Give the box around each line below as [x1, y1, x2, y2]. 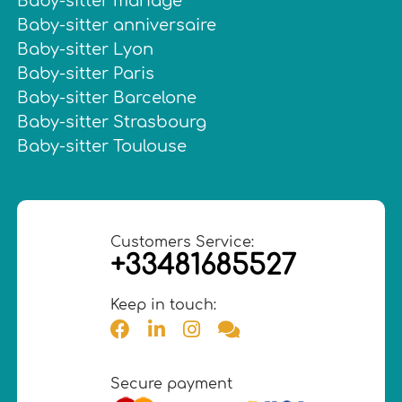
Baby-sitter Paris [17, 64, 155, 83]
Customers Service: [110, 233, 254, 250]
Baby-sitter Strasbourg [17, 112, 207, 131]
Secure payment [110, 375, 232, 392]
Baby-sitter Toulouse [17, 136, 188, 155]
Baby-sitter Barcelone [17, 88, 197, 107]
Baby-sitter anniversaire [17, 15, 217, 34]
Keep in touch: [110, 296, 216, 313]
